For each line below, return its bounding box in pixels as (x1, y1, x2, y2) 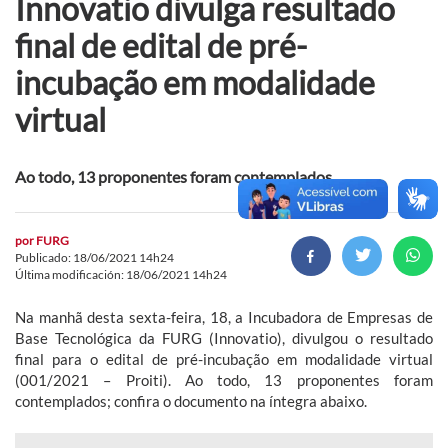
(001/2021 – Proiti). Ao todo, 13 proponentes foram (15, 370, 433, 389)
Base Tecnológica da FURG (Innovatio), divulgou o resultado (15, 328, 433, 347)
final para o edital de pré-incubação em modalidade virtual (15, 349, 433, 368)
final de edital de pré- (15, 25, 307, 65)
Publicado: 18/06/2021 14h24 (15, 249, 174, 265)
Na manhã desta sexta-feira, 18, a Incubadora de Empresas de (15, 307, 433, 326)
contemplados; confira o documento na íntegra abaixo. (15, 391, 367, 410)
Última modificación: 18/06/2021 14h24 (15, 266, 227, 282)
